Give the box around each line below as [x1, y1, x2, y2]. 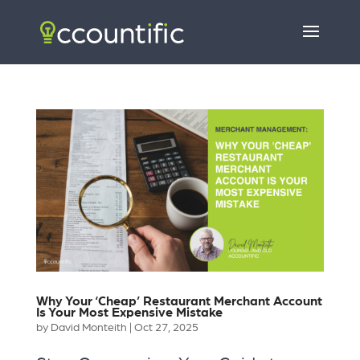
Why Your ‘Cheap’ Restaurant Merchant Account [35, 294, 322, 308]
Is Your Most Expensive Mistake [35, 305, 223, 319]
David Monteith [50, 321, 127, 333]
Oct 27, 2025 [133, 321, 198, 333]
